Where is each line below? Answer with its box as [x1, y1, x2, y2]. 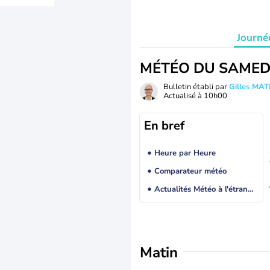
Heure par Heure [154, 148, 216, 159]
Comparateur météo [154, 166, 227, 177]
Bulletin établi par [163, 81, 229, 92]
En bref [144, 118, 184, 134]
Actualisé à [163, 90, 204, 101]
